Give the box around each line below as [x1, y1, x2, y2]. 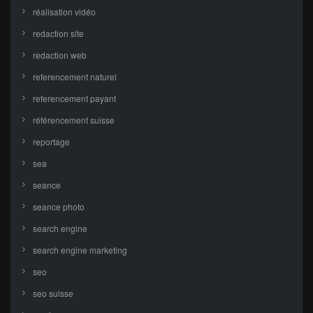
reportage [33, 136, 70, 148]
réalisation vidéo [33, 6, 96, 18]
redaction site [33, 27, 84, 40]
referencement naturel [33, 71, 117, 83]
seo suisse [33, 287, 73, 300]
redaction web [33, 49, 87, 61]
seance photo [33, 201, 85, 213]
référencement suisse [33, 114, 115, 126]
